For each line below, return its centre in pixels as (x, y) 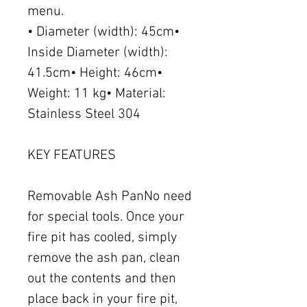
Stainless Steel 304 (84, 115)
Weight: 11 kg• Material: (97, 94)
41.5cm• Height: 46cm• (95, 74)
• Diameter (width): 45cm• (103, 33)
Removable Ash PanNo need (110, 197)
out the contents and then (102, 279)
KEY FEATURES (72, 156)
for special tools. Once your (106, 218)
